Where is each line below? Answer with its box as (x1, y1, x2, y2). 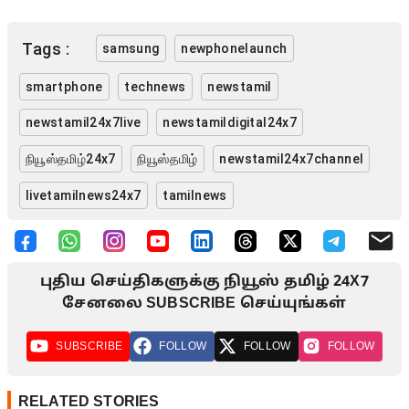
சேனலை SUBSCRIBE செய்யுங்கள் (62, 294, 347, 313)
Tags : (22, 38, 70, 58)
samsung (101, 41, 160, 57)
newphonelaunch (181, 41, 288, 57)
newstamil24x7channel (219, 151, 364, 166)
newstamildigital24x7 (163, 115, 298, 131)
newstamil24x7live (25, 115, 142, 131)
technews (124, 79, 186, 94)
